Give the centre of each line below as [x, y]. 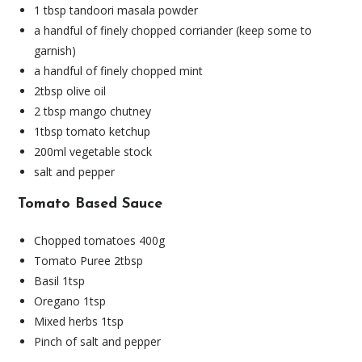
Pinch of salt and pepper [98, 342]
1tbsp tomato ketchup [93, 132]
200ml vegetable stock [93, 152]
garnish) [55, 51]
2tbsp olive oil [70, 91]
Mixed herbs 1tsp [79, 322]
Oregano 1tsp [70, 301]
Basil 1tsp [60, 281]
